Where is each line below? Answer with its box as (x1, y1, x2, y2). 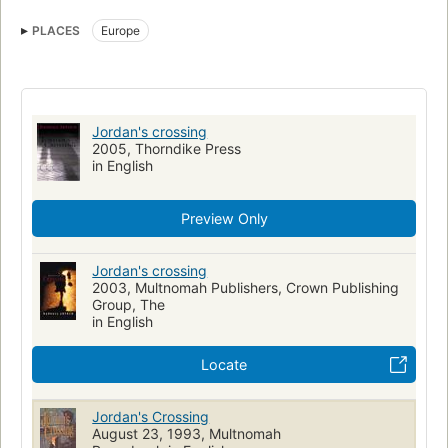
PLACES (32, 23, 80, 39)
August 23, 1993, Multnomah (92, 425, 282, 443)
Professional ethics (30, 3, 136, 19)
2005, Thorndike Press (92, 140, 242, 158)
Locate (201, 356, 247, 374)
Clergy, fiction (194, 32, 272, 48)
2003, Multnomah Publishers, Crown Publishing (92, 279, 400, 297)
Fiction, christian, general (30, 32, 170, 48)
